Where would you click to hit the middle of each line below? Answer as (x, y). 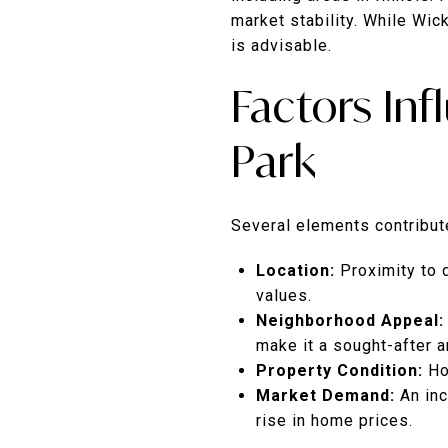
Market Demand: (325, 395)
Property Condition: (339, 370)
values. (283, 295)
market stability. (294, 20)
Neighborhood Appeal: (349, 320)
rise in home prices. (334, 420)
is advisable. (281, 45)
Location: (295, 270)
